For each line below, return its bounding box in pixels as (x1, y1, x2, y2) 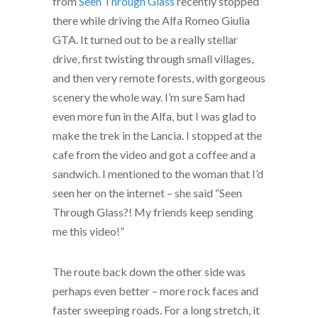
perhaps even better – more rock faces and (53, 284, 258, 297)
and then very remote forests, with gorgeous (53, 71, 265, 84)
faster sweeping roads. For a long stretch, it (53, 303, 260, 317)
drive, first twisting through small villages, (53, 52, 253, 65)
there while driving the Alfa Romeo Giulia (53, 13, 250, 27)
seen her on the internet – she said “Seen (53, 186, 242, 199)
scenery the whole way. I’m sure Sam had (53, 90, 245, 104)
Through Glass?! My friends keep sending (53, 205, 253, 219)
